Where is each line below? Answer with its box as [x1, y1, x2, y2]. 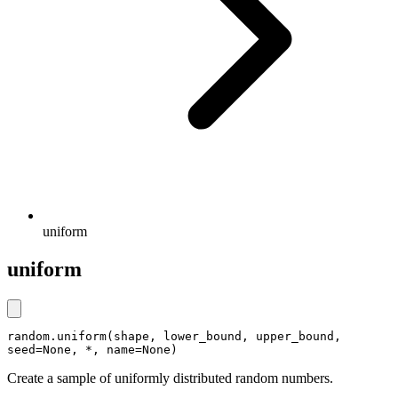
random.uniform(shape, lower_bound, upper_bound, [7, 329, 341, 343]
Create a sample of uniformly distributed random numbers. [7, 370, 333, 386]
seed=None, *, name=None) [7, 342, 178, 356]
